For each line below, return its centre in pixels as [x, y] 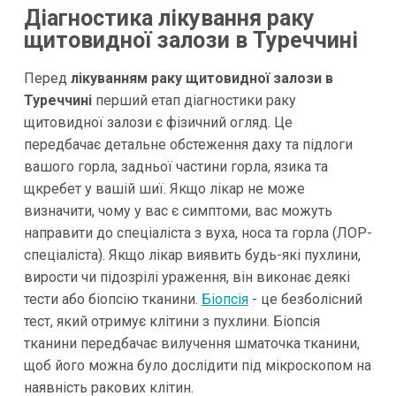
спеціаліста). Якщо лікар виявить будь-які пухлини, [192, 255]
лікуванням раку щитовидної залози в [200, 78]
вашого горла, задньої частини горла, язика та [175, 166]
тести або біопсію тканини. [112, 299]
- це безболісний [305, 299]
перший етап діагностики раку [194, 100]
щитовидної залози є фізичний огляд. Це [158, 122]
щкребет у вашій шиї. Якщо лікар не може [164, 188]
